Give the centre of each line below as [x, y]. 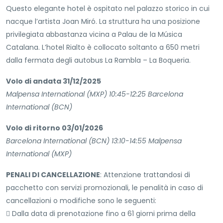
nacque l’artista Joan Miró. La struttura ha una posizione [103, 22]
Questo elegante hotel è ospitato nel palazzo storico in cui [108, 9]
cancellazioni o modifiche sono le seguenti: [81, 201]
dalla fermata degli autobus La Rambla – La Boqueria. [98, 60]
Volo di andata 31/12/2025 [54, 81]
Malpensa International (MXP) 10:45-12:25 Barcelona [95, 94]
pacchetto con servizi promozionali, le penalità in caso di [105, 188]
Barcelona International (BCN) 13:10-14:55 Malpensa [94, 141]
